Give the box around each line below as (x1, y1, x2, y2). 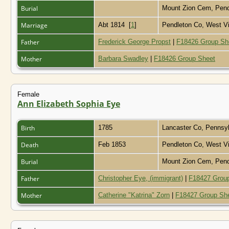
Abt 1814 (98, 20, 129, 29)
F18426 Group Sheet (154, 54, 215, 62)
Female (17, 90, 39, 98)
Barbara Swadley (98, 54, 148, 62)
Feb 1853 (98, 140, 128, 148)
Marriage (21, 20, 49, 30)
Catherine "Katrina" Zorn (98, 191, 170, 199)
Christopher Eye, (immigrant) (98, 174, 183, 182)
